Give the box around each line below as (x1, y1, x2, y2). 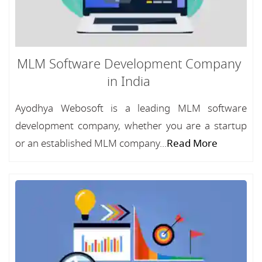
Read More (167, 136, 218, 151)
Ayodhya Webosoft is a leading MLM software (15, 101, 247, 116)
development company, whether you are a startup (15, 119, 247, 133)
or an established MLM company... (15, 136, 167, 151)
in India (107, 73, 150, 91)
